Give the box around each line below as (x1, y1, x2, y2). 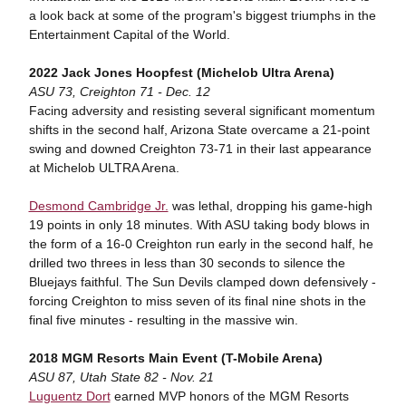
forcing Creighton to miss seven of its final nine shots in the (28, 294, 366, 308)
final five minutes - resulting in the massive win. (28, 313, 298, 327)
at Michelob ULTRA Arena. (28, 160, 179, 175)
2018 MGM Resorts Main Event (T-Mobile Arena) (28, 351, 323, 365)
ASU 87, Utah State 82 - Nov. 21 (28, 370, 214, 384)
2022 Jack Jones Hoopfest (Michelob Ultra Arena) (28, 65, 334, 80)
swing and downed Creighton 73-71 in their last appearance (28, 141, 372, 156)
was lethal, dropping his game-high (168, 198, 372, 213)
